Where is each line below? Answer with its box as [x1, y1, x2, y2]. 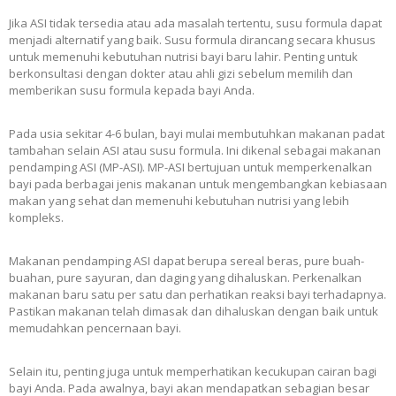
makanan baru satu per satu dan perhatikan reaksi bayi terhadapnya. [9, 286, 386, 303]
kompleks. [9, 209, 64, 226]
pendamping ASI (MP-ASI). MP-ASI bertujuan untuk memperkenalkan [9, 159, 372, 176]
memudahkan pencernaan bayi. [9, 320, 181, 337]
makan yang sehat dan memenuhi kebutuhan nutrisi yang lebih [9, 193, 349, 209]
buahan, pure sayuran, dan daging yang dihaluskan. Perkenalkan [9, 270, 362, 286]
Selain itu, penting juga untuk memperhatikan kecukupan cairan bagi [9, 363, 377, 380]
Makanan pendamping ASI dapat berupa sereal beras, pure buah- [9, 253, 364, 270]
